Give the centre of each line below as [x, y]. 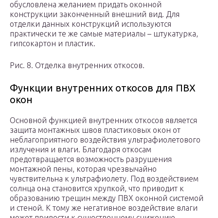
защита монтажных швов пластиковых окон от [95, 130]
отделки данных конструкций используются [91, 24]
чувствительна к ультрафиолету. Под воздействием [104, 179]
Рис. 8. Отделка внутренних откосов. [77, 65]
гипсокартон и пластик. [53, 44]
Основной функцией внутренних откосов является [103, 120]
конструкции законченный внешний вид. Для [95, 14]
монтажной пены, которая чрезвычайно [83, 169]
